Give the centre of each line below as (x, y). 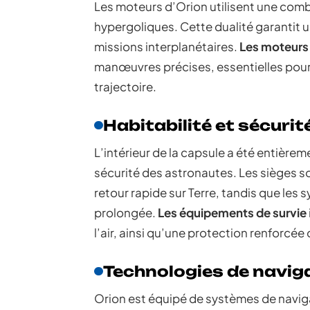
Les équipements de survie (232, 212)
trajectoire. (125, 86)
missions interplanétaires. (167, 46)
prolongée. (126, 212)
